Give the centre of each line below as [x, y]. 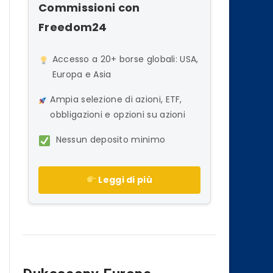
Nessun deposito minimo [111, 139]
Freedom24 [73, 27]
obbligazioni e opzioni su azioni [118, 114]
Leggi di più [124, 179]
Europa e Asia [82, 74]
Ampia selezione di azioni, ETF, [116, 99]
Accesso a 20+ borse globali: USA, [125, 59]
